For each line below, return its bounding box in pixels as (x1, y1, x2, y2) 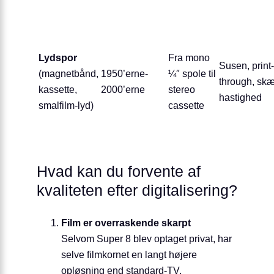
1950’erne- (101, 68, 148, 80)
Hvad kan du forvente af (37, 163, 201, 180)
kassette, (39, 84, 77, 95)
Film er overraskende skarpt (61, 217, 191, 229)
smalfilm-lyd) (39, 100, 94, 111)
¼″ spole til (168, 68, 216, 80)
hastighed (219, 92, 262, 103)
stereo (168, 84, 195, 95)
